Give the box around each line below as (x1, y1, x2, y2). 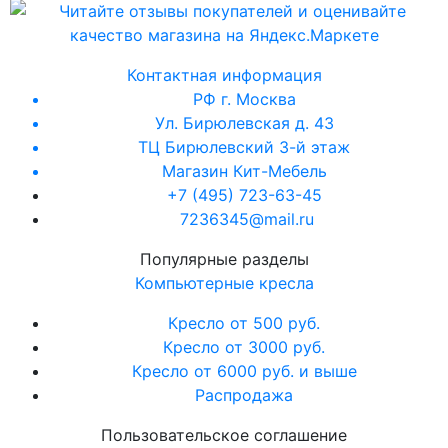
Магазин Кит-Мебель (161, 161, 327, 182)
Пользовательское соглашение (101, 425, 347, 446)
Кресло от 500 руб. (168, 313, 320, 334)
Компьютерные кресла (134, 273, 314, 294)
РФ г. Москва (192, 89, 296, 110)
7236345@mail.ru (179, 209, 314, 230)
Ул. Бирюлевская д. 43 (154, 113, 334, 134)
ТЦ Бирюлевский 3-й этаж (138, 137, 350, 158)
